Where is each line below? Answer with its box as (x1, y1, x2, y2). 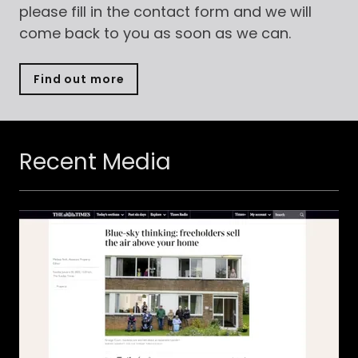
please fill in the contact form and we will (19, 2, 312, 22)
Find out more (34, 70, 125, 87)
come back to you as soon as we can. (19, 23, 291, 43)
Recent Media (19, 146, 171, 177)
